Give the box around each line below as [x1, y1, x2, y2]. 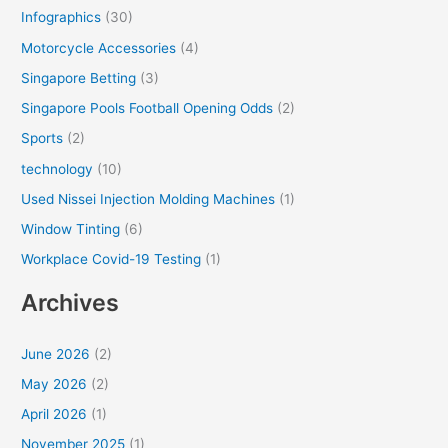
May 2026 [21, 375, 88, 392]
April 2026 [21, 406, 88, 423]
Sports [21, 130, 64, 147]
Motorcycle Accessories [21, 39, 177, 56]
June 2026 [21, 345, 91, 362]
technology [21, 160, 94, 177]
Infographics [21, 9, 102, 26]
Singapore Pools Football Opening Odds [21, 100, 274, 117]
